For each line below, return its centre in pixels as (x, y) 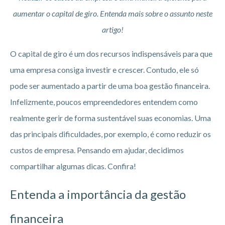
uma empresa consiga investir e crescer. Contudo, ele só (104, 69)
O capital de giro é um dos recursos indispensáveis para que (111, 53)
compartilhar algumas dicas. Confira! (73, 166)
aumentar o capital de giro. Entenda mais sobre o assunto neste (113, 13)
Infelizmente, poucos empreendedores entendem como (104, 101)
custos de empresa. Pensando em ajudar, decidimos (97, 150)
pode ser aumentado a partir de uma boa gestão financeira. (110, 85)
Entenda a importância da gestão (98, 194)
